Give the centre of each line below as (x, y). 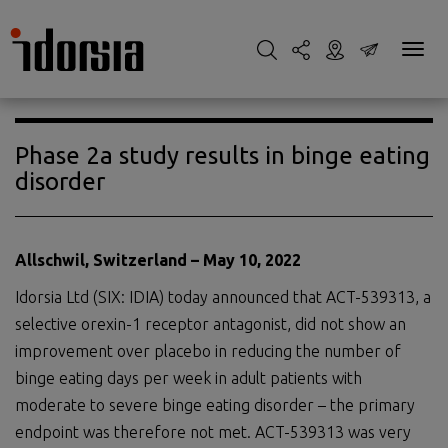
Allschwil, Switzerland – (109, 260)
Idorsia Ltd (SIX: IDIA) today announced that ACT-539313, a (223, 297)
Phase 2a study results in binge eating (222, 155)
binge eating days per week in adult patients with (188, 378)
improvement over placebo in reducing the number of (208, 351)
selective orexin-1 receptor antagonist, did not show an (210, 324)
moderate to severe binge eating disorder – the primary (215, 405)
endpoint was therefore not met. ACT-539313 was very (213, 432)
